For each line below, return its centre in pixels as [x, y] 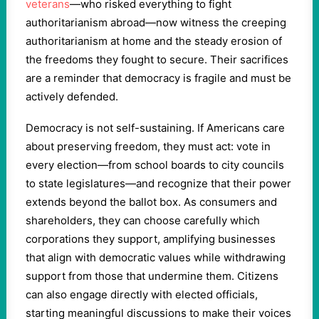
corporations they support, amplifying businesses [151, 239]
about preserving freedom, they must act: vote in [148, 146]
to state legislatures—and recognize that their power [158, 183]
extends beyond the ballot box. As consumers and [151, 202]
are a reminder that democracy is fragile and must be [158, 78]
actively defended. [72, 96]
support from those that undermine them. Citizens [152, 276]
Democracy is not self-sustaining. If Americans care [155, 128]
